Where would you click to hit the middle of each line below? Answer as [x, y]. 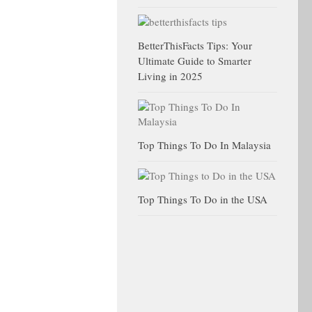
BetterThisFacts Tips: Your [195, 45]
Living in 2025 [170, 76]
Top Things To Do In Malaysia [204, 145]
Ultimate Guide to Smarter [195, 61]
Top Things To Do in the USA [203, 199]
